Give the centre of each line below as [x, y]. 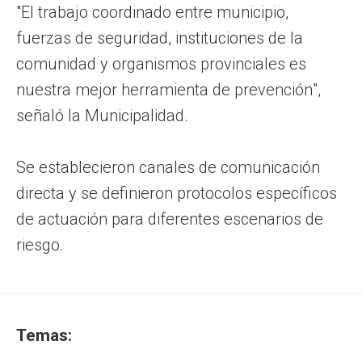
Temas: [44, 335]
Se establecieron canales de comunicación [168, 167]
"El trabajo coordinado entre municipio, [152, 12]
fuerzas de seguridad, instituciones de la [160, 38]
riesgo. [40, 244]
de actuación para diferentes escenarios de [170, 219]
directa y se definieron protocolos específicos [177, 193]
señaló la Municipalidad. [102, 115]
